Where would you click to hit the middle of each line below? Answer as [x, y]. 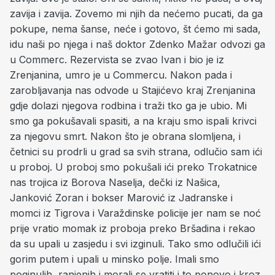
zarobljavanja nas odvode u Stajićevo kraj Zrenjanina [133, 90]
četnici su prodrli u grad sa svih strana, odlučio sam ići [136, 152]
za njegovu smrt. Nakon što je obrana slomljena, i [125, 136]
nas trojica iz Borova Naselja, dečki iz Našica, [115, 182]
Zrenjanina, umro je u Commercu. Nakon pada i [121, 75]
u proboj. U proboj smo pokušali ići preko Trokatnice [134, 167]
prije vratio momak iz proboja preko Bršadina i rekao [133, 228]
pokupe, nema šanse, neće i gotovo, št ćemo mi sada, [135, 29]
